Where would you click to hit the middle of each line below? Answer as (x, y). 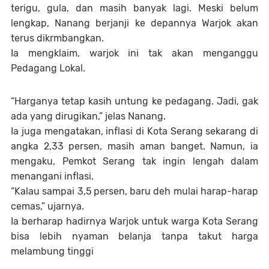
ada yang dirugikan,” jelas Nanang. (88, 116)
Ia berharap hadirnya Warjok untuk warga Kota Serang (134, 221)
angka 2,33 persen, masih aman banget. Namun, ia (134, 146)
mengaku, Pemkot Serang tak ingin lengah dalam (134, 161)
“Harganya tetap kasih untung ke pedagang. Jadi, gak (134, 101)
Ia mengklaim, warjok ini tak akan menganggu (134, 53)
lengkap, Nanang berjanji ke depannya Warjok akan (134, 23)
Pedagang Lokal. (48, 68)
